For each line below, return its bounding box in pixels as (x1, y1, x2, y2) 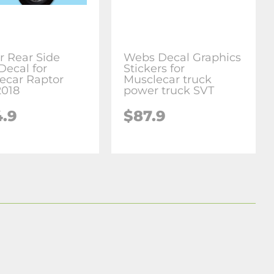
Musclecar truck (124, 72, 212, 86)
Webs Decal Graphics (124, 50, 242, 64)
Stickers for (124, 61, 185, 75)
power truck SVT (124, 83, 215, 97)
